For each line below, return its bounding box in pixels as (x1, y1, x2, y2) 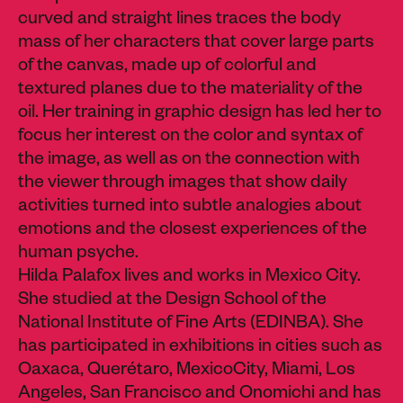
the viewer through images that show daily (18, 175, 347, 195)
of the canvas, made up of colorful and (18, 58, 317, 78)
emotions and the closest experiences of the (18, 221, 367, 242)
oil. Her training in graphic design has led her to (18, 104, 381, 125)
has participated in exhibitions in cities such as (18, 338, 382, 359)
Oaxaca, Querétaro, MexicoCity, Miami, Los (18, 362, 355, 382)
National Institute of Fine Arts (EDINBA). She (18, 315, 363, 336)
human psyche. (18, 245, 139, 265)
